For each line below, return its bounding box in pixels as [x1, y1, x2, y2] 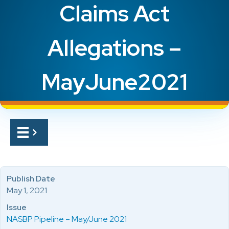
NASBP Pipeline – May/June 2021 [7, 214, 127, 224]
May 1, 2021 [7, 185, 47, 196]
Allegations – [48, 33, 181, 62]
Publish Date [7, 173, 55, 184]
